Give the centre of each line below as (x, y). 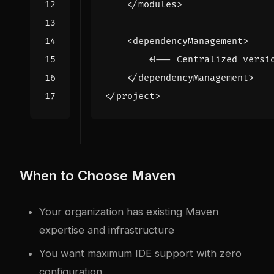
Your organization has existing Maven (129, 211)
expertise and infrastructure (107, 230)
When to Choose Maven (98, 175)
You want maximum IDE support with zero (140, 253)
